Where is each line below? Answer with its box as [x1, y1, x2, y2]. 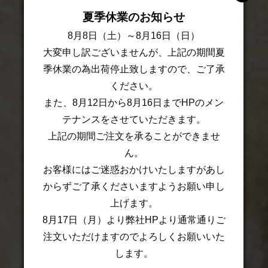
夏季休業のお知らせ [83, 10, 185, 23]
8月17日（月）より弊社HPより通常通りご [42, 214, 226, 225]
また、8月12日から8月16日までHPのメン [44, 97, 224, 108]
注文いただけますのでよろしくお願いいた [42, 231, 225, 242]
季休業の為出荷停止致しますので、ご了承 [42, 63, 225, 74]
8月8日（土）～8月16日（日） [68, 30, 200, 41]
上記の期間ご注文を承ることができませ [47, 130, 220, 141]
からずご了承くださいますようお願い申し [42, 181, 225, 191]
